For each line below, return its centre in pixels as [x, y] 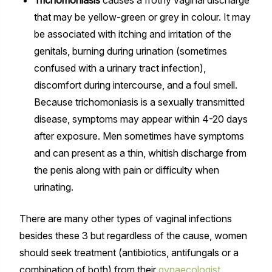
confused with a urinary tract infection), [120, 68]
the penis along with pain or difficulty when [126, 170]
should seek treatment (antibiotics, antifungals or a [129, 252]
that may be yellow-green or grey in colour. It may [142, 17]
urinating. [53, 187]
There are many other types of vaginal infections [125, 218]
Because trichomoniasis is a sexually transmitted [139, 102]
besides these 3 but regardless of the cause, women [133, 235]
